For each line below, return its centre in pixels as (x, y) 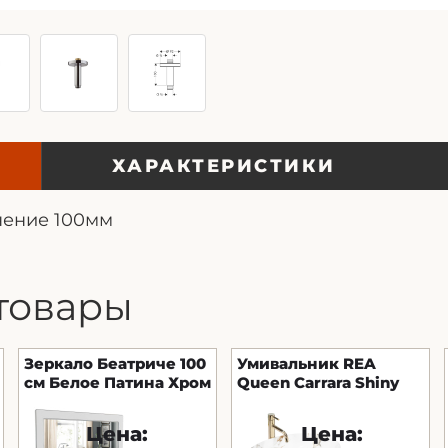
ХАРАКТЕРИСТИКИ (223, 166)
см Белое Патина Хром (117, 383)
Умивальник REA (306, 364)
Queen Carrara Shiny (317, 383)
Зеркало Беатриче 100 (114, 364)
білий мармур (293, 402)
